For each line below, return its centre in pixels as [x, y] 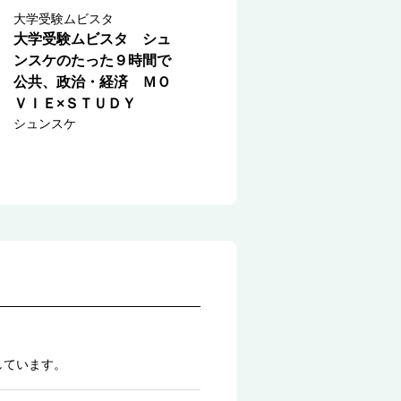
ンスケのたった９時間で [92, 60]
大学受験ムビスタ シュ [92, 39]
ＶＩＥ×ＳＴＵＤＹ [75, 103]
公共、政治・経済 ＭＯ [92, 82]
